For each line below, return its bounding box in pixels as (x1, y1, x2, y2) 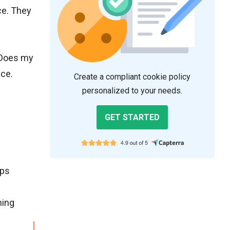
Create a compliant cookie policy (74, 71, 190, 82)
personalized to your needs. (82, 85, 182, 95)
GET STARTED (105, 112, 160, 122)
